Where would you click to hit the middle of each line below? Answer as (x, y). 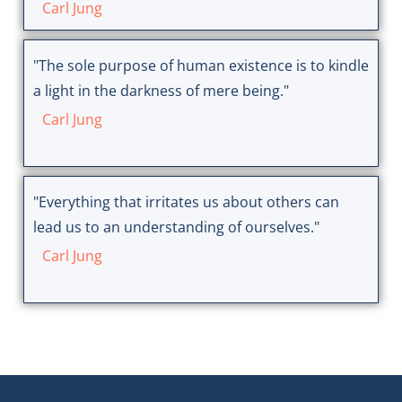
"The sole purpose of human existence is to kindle (201, 66)
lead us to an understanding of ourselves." (176, 227)
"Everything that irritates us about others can (186, 202)
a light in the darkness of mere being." (161, 91)
